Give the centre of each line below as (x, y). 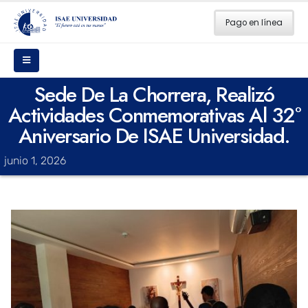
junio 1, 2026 (35, 161)
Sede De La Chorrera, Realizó (154, 95)
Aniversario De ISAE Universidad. (154, 136)
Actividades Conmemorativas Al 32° (154, 115)
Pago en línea (254, 22)
